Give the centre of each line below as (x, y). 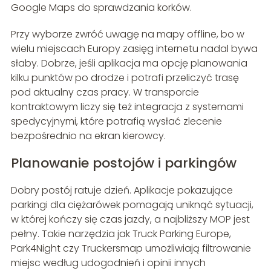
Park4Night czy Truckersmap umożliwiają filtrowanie (131, 249)
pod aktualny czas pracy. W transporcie (105, 93)
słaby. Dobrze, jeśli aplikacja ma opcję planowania (129, 64)
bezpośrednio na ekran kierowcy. (88, 136)
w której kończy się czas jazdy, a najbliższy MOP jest (130, 220)
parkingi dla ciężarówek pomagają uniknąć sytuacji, (132, 205)
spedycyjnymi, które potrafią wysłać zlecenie (116, 122)
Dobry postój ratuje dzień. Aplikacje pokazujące (122, 191)
